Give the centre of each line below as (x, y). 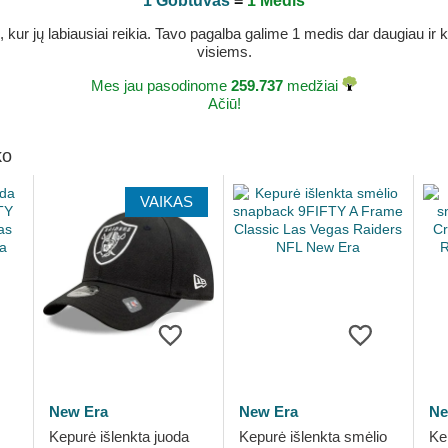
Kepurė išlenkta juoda (118, 436)
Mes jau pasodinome (161, 85)
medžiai (312, 85)
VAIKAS (166, 201)
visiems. (224, 51)
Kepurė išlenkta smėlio (312, 436)
